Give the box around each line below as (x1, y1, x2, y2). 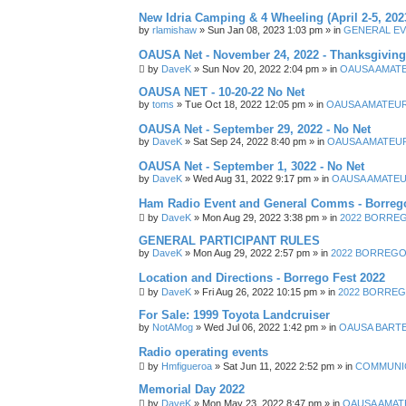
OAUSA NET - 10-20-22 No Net (139, 85, 304, 99)
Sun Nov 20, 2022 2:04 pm (202, 63, 319, 74)
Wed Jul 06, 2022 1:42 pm (204, 322, 318, 333)
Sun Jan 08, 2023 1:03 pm (208, 24, 323, 35)
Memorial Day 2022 (139, 382, 245, 396)
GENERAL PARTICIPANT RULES (139, 234, 320, 247)
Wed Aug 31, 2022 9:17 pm (193, 173, 311, 184)
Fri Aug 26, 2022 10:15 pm (202, 286, 317, 297)
